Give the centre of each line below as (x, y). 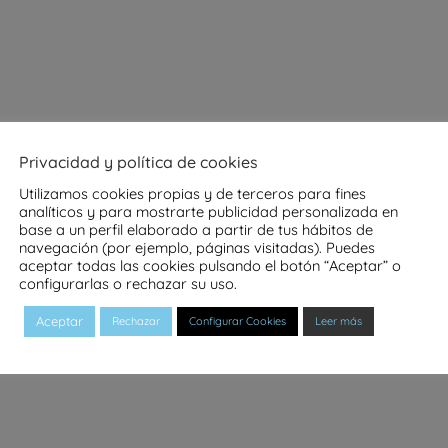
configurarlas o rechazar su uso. (128, 283)
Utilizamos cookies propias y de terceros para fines (192, 193)
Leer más (338, 321)
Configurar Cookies (237, 321)
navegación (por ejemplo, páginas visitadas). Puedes (197, 247)
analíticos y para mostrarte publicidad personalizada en (208, 211)
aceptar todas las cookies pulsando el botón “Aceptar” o (210, 265)
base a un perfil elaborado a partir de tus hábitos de (196, 229)
